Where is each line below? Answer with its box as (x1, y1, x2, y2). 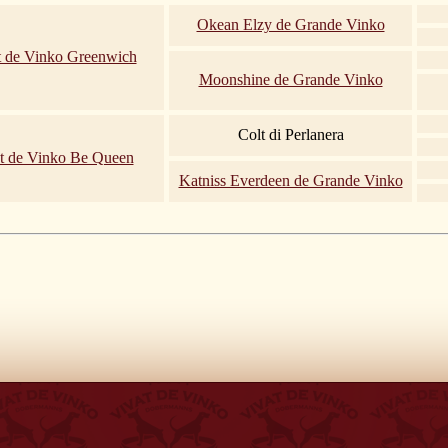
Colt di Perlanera (237, 125, 344, 143)
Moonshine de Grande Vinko (198, 70, 383, 88)
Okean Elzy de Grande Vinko (196, 15, 385, 33)
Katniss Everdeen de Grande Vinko (178, 171, 403, 189)
